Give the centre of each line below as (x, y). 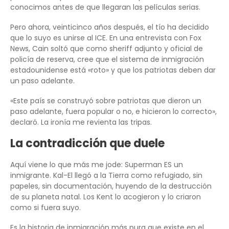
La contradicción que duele (87, 144)
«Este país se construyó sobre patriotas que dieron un (106, 101)
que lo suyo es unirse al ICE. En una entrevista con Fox (106, 38)
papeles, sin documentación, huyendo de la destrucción (111, 186)
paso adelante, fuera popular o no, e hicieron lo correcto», (113, 112)
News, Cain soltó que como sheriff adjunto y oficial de (107, 49)
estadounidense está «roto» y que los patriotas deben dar (113, 70)
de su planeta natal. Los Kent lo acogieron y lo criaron (106, 197)
